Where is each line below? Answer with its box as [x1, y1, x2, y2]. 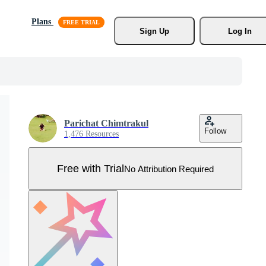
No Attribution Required [124, 163, 214, 174]
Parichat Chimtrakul [64, 118, 148, 128]
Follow [204, 126, 226, 135]
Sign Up [139, 26, 169, 36]
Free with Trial [57, 162, 124, 175]
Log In [227, 26, 252, 36]
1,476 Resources [64, 129, 119, 138]
